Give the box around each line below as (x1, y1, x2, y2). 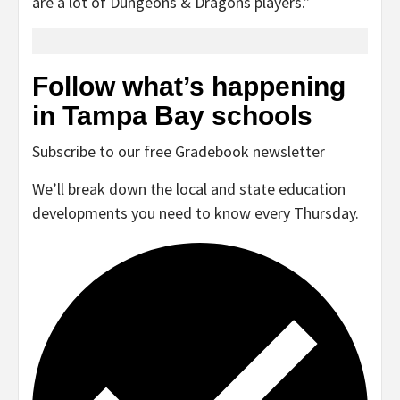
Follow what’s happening (32, 71, 346, 101)
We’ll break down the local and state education (32, 178, 346, 199)
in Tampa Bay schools (32, 100, 312, 130)
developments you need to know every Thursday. (32, 202, 359, 223)
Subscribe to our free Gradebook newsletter (32, 140, 325, 162)
